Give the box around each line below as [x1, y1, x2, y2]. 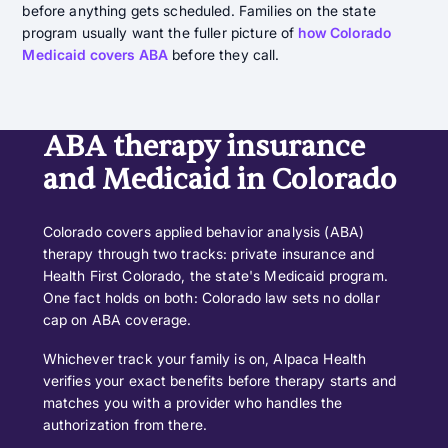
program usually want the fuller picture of [22, 23, 299, 41]
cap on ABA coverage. [42, 310, 192, 328]
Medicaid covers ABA [22, 45, 169, 63]
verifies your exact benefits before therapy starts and [42, 372, 397, 390]
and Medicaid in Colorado [42, 160, 397, 198]
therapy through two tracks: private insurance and [42, 244, 375, 262]
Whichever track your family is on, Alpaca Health [42, 350, 367, 368]
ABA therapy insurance [42, 127, 365, 165]
